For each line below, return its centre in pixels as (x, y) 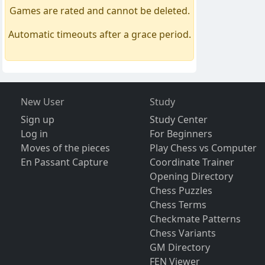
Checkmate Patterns (195, 219)
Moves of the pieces (65, 148)
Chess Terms (178, 205)
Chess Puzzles (181, 191)
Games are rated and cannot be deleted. (99, 11)
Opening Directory (192, 177)
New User (42, 102)
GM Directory (180, 248)
